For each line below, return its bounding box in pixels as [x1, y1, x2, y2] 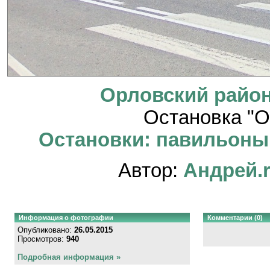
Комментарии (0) [207, 213, 263, 221]
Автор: [118, 159, 183, 181]
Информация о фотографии [18, 213, 113, 221]
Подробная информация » [17, 252, 121, 262]
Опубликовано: [17, 225, 74, 234]
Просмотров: [17, 234, 66, 243]
